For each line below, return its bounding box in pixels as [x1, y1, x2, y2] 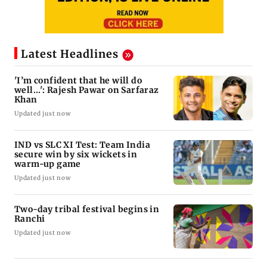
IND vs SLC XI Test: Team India [14, 139, 150, 150]
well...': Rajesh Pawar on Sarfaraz [14, 84, 159, 95]
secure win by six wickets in [14, 148, 138, 160]
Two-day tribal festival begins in [14, 203, 160, 215]
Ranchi [14, 213, 45, 224]
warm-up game [14, 158, 82, 169]
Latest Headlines [21, 47, 119, 61]
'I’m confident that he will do [14, 74, 142, 86]
